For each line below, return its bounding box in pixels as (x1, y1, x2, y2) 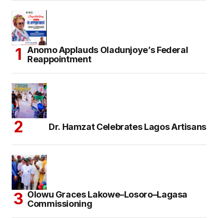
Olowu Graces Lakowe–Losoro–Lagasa (27, 189, 188, 200)
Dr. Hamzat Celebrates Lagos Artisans (48, 121, 206, 132)
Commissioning (27, 198, 92, 209)
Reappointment (27, 54, 91, 64)
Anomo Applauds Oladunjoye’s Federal (27, 44, 188, 55)
